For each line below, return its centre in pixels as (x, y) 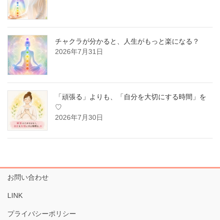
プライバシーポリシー (42, 214)
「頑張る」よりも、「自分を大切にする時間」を (131, 97)
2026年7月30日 (79, 118)
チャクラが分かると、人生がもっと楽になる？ (127, 41)
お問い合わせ (28, 178)
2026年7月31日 (79, 52)
